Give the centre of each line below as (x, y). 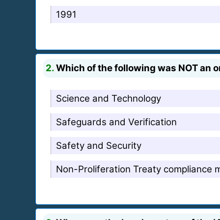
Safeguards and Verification (116, 122)
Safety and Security (99, 145)
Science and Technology (109, 98)
